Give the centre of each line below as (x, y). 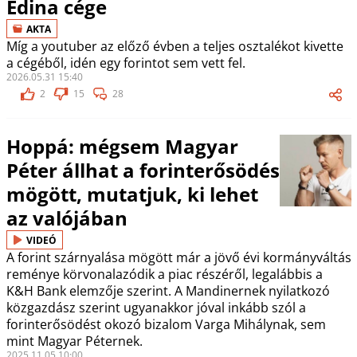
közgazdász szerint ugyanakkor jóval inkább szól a (156, 308)
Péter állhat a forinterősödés (143, 170)
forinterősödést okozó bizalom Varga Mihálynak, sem (166, 324)
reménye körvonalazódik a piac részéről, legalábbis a (164, 274)
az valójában (67, 218)
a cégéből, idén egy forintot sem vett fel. (126, 63)
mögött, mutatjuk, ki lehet (132, 194)
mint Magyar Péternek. (76, 341)
